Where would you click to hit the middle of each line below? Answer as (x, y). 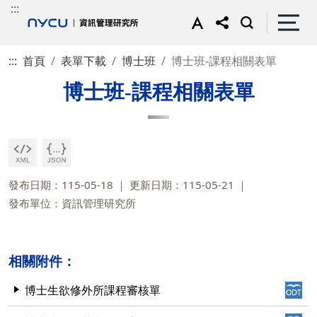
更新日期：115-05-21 (182, 184)
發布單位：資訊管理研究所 (72, 203)
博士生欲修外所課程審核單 (93, 290)
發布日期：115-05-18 (61, 184)
